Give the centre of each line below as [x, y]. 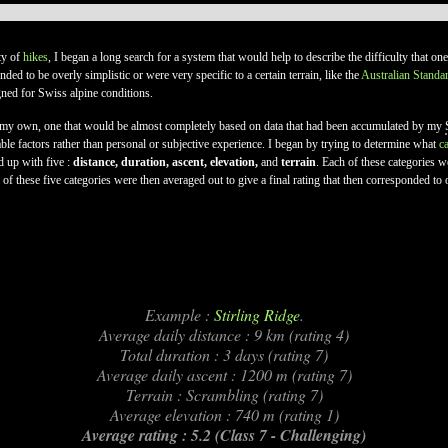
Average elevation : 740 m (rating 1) [224, 414]
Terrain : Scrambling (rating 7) [224, 394]
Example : [179, 314]
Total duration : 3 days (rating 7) [224, 354]
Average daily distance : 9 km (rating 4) [224, 334]
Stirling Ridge [256, 314]
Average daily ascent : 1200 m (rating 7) [224, 374]
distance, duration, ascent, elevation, [165, 162]
